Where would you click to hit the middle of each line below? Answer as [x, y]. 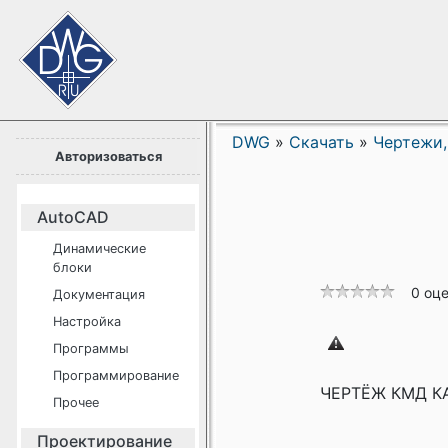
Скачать [321, 142]
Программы [91, 348]
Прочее [76, 402]
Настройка [87, 321]
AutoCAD [73, 217]
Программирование [116, 375]
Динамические [99, 248]
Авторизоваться [108, 156]
